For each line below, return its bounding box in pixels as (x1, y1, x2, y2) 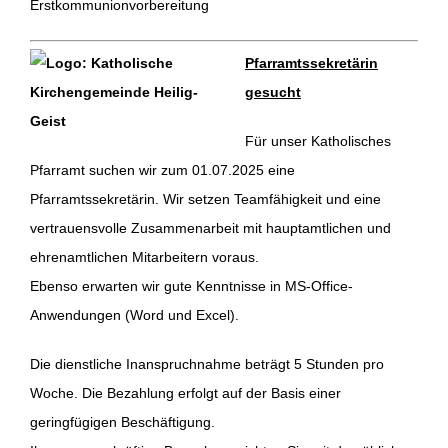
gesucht (244, 84, 301, 101)
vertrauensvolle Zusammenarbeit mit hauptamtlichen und (29, 220, 391, 237)
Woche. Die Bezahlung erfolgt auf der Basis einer (29, 385, 341, 402)
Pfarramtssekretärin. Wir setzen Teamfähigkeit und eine (29, 191, 381, 208)
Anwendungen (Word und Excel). (29, 307, 239, 324)
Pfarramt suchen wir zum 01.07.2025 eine (29, 162, 295, 179)
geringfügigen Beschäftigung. (29, 414, 215, 431)
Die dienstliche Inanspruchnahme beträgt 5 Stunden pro (29, 356, 384, 373)
